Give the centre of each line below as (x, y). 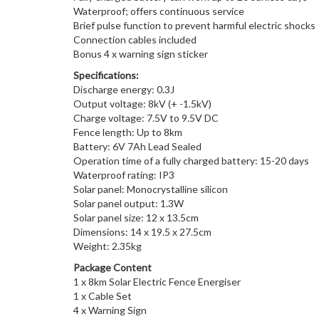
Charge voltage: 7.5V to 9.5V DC (146, 118)
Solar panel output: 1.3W (129, 204)
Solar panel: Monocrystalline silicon (151, 189)
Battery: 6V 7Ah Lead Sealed (137, 147)
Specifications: (106, 75)
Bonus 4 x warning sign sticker (141, 54)
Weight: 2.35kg (108, 246)
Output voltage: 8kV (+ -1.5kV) (142, 104)
